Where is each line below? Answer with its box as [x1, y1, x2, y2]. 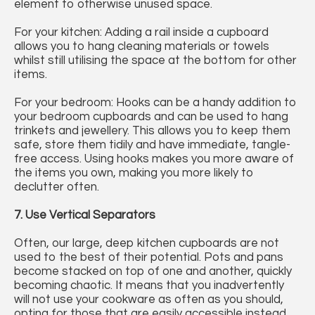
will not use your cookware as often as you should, [14, 293, 283, 307]
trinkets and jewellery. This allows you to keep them [14, 124, 290, 138]
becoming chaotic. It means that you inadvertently [14, 279, 284, 292]
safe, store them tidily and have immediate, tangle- [14, 139, 290, 152]
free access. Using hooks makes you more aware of [14, 153, 294, 166]
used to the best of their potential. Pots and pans [14, 251, 283, 264]
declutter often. [14, 181, 99, 194]
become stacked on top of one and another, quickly [14, 265, 292, 278]
